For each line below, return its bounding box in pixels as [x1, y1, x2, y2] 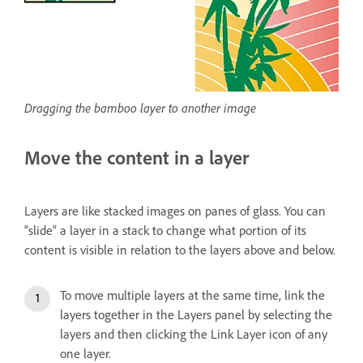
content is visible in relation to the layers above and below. [24, 241, 335, 258]
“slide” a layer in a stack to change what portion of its [24, 222, 306, 238]
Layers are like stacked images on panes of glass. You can [24, 203, 326, 219]
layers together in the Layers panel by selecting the [60, 306, 332, 322]
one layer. [60, 345, 111, 361]
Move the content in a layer [24, 145, 249, 169]
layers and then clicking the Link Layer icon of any [60, 326, 327, 342]
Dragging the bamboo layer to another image [24, 99, 256, 116]
